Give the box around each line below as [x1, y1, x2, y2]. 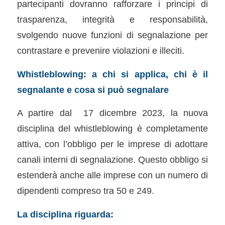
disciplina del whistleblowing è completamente [17, 123, 208, 134]
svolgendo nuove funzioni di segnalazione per [17, 29, 208, 40]
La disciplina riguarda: [17, 208, 114, 219]
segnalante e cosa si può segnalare [17, 84, 169, 95]
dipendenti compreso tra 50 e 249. [17, 185, 154, 196]
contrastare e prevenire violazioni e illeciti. [17, 45, 184, 56]
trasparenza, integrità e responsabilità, [17, 14, 208, 25]
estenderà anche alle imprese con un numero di [17, 170, 208, 181]
